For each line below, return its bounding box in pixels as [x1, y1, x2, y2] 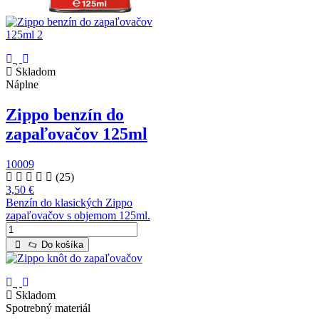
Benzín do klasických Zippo [6, 196, 132, 209]
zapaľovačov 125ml [6, 124, 147, 143]
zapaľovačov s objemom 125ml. [6, 209, 150, 221]
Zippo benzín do [6, 105, 124, 124]
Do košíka [38, 239, 84, 250]
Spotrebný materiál [6, 301, 90, 314]
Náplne [6, 78, 38, 90]
